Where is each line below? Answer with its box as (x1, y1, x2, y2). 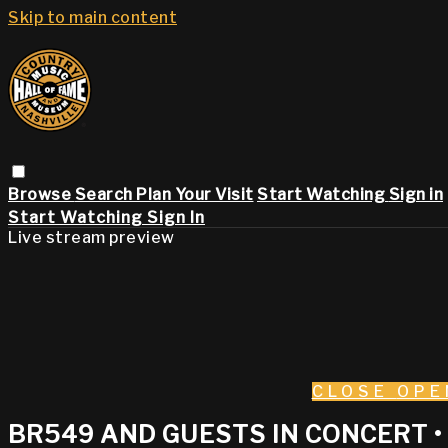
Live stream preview (8, 227, 175, 247)
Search (74, 184, 136, 204)
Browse (8, 184, 75, 204)
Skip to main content (8, 8, 177, 27)
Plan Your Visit (136, 184, 254, 204)
